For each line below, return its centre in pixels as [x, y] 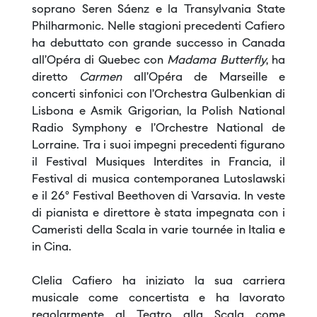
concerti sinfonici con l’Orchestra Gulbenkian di [158, 95]
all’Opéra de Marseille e [209, 78]
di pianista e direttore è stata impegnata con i [158, 214]
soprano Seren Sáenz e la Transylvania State [158, 10]
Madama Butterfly [217, 61]
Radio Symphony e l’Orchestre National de [158, 129]
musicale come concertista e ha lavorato [158, 299]
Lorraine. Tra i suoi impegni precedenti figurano [158, 146]
